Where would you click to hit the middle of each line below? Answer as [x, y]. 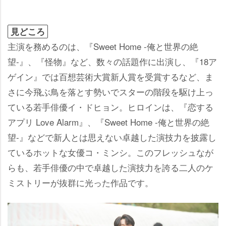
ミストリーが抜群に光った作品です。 [80, 182]
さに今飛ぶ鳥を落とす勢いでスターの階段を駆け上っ [110, 91]
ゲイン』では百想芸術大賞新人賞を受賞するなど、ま [110, 76]
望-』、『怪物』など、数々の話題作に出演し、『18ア [112, 61]
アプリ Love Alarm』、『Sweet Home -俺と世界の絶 [108, 122]
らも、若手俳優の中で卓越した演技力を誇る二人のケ [110, 167]
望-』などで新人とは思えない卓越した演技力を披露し [112, 137]
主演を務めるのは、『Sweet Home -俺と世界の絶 [103, 46]
